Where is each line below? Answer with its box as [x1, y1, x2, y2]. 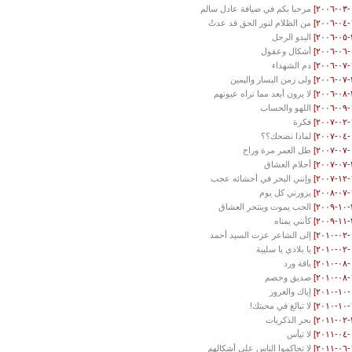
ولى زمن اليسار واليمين [230, 75, 312, 85]
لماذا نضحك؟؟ [261, 131, 312, 141]
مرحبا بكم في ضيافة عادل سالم [200, 4, 312, 14]
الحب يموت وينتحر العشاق [218, 202, 312, 212]
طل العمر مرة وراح [243, 145, 312, 156]
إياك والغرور [269, 287, 312, 297]
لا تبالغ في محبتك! [250, 301, 312, 311]
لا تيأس [287, 329, 312, 339]
